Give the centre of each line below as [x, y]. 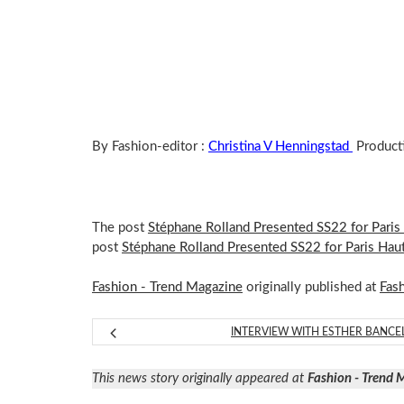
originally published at [311, 288]
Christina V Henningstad [280, 147]
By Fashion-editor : [150, 147]
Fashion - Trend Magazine [167, 288]
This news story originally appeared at [200, 378]
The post [120, 227]
